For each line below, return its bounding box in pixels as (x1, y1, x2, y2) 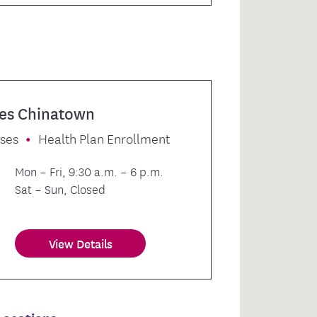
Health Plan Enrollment (38, 128, 171, 149)
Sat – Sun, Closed (15, 180, 106, 198)
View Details (48, 234, 113, 253)
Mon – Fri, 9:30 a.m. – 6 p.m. (15, 162, 164, 180)
